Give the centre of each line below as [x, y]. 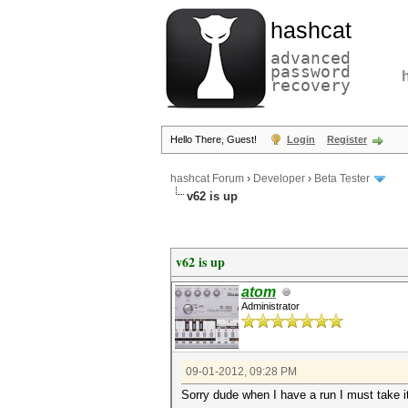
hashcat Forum [207, 179]
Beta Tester [342, 179]
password [311, 71]
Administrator [270, 306]
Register [347, 139]
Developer [279, 179]
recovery [311, 85]
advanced [311, 58]
